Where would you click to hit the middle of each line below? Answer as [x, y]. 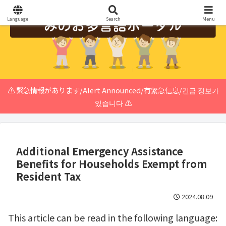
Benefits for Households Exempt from [111, 163]
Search [113, 19]
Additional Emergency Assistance [100, 151]
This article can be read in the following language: [113, 217]
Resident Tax [48, 176]
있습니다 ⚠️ [113, 102]
